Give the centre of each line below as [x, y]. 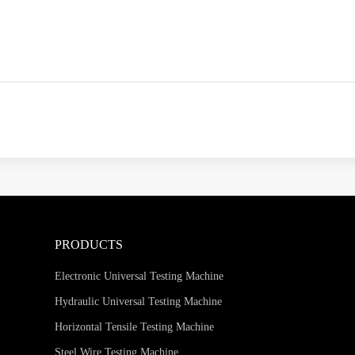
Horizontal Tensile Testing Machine [134, 327]
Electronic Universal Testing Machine [139, 277]
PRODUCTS [88, 245]
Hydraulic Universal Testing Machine [138, 302]
